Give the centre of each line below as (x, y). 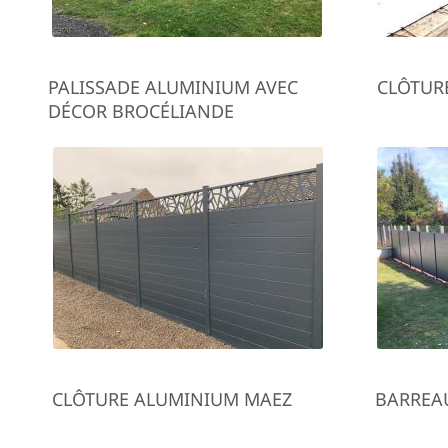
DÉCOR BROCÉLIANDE (141, 111)
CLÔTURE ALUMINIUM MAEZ (172, 399)
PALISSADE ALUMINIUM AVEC (173, 87)
